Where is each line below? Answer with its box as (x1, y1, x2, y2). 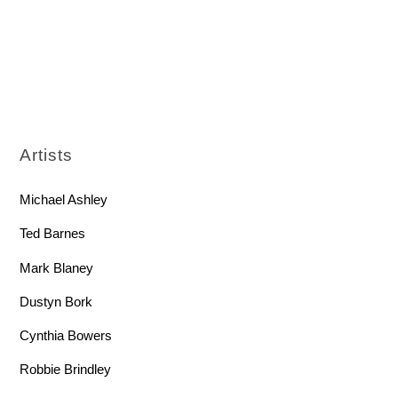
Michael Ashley (20, 192, 108, 208)
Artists (20, 146, 74, 165)
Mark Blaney (20, 259, 94, 275)
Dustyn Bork (20, 293, 93, 309)
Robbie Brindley (20, 362, 112, 378)
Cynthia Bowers (20, 327, 113, 343)
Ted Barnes (20, 226, 86, 242)
